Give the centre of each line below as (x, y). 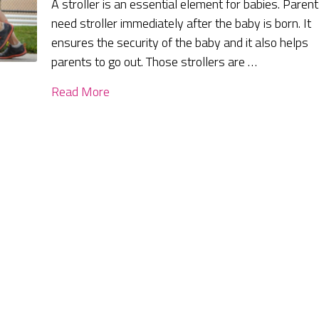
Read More (81, 92)
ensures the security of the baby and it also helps (180, 43)
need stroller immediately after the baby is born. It (182, 23)
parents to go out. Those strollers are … (155, 62)
